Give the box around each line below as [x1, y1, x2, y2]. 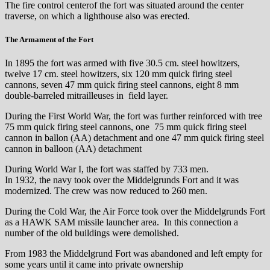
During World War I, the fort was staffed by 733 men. [5, 163, 209, 174]
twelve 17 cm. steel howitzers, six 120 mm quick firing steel [5, 68, 232, 79]
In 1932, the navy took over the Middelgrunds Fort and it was [5, 174, 239, 185]
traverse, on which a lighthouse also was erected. [5, 10, 190, 21]
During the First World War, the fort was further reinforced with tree [5, 110, 262, 121]
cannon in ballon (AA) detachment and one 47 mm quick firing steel [5, 132, 264, 143]
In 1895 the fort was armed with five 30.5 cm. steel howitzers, [5, 57, 240, 68]
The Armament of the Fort [5, 34, 93, 44]
